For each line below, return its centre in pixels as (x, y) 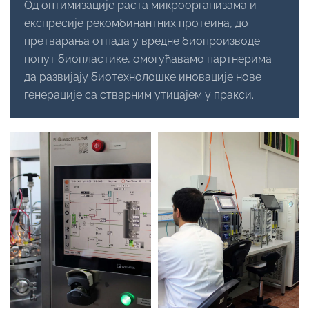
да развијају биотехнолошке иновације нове (143, 77)
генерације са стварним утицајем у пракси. (139, 95)
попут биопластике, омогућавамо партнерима (148, 59)
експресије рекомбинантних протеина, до (136, 23)
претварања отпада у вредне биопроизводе (142, 41)
